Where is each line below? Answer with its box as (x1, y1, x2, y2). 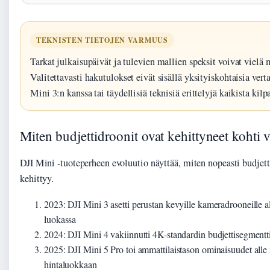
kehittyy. (20, 172, 54, 186)
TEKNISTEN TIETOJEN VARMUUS (36, 35, 168, 46)
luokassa (44, 213, 77, 226)
